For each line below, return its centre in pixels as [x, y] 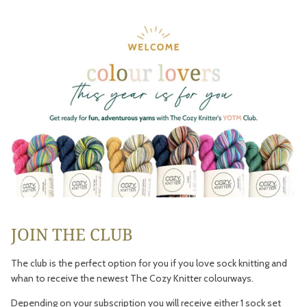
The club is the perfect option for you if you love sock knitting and [149, 263]
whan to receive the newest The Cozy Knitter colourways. [132, 279]
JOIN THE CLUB [72, 234]
